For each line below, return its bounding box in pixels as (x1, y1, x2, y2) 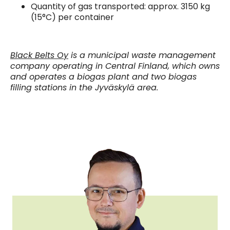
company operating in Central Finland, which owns (10, 60, 220, 72)
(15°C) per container (31, 11, 114, 24)
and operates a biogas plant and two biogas (10, 71, 197, 83)
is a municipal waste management (68, 49, 216, 62)
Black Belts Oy (10, 49, 68, 62)
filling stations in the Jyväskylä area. (10, 82, 158, 94)
